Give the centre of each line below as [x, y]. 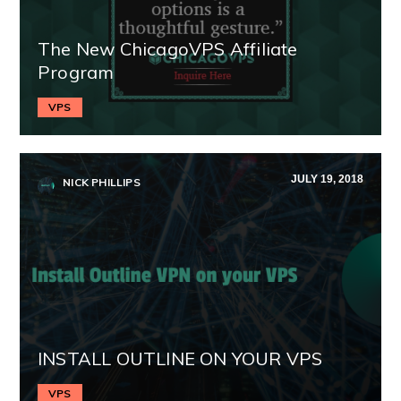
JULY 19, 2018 [327, 179]
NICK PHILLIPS [100, 182]
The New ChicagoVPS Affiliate [168, 49]
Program [76, 72]
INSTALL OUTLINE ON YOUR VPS [180, 358]
